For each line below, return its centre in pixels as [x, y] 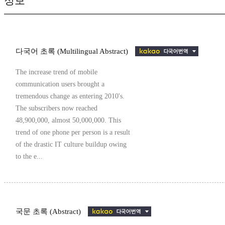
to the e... [29, 157]
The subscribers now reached [57, 108]
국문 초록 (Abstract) [49, 212]
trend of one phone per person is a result [73, 133]
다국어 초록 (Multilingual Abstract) [73, 51]
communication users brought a [60, 84]
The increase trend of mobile [57, 72]
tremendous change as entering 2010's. [70, 96]
